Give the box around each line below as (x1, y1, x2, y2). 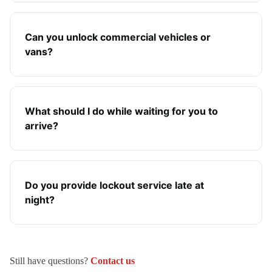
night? (25, 194, 55, 206)
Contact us (90, 256, 135, 266)
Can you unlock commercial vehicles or (25, 31, 211, 43)
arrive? (25, 120, 58, 132)
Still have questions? (10, 256, 88, 266)
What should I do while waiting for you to (25, 105, 218, 117)
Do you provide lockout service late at (25, 179, 204, 191)
